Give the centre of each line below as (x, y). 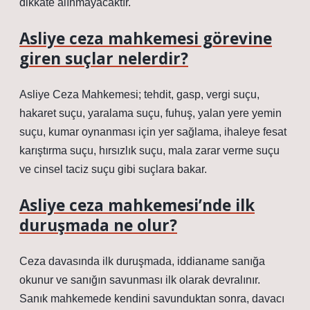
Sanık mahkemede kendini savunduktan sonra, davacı (152, 299)
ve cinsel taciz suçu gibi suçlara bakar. (113, 169)
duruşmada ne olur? (98, 225)
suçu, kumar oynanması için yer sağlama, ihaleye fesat (153, 132)
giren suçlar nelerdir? (104, 58)
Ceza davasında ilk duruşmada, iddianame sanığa (142, 261)
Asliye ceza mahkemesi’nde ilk (137, 205)
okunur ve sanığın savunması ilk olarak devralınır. (140, 280)
